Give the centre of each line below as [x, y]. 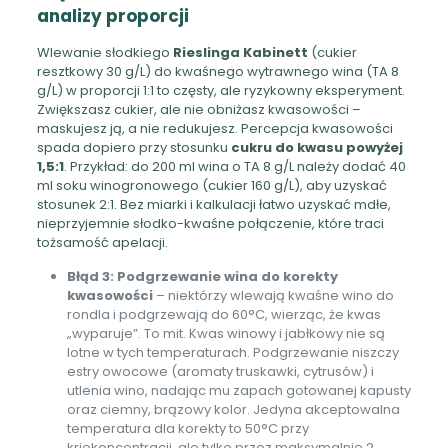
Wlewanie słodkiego [104, 52]
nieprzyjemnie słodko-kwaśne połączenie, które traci [210, 223]
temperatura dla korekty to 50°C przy [187, 428]
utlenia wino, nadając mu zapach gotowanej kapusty [238, 390]
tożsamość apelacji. [102, 242]
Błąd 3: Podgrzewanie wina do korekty [202, 276]
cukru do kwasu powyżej [316, 147]
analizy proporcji [112, 15]
